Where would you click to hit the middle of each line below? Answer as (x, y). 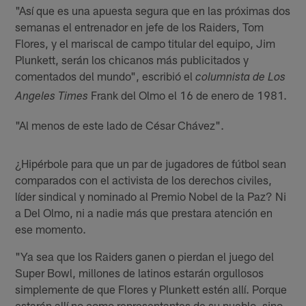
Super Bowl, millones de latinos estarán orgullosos (140, 273)
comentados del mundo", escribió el (106, 76)
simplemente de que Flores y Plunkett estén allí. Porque (151, 289)
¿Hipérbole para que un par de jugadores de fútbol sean (151, 164)
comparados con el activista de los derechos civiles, (144, 180)
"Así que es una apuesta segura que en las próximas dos (153, 11)
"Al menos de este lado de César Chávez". (120, 125)
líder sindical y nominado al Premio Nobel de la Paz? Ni (151, 196)
